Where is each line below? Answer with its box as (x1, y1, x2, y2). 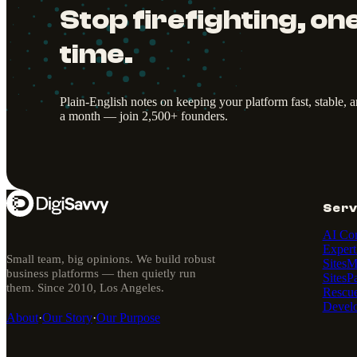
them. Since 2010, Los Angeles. (6, 280, 164, 295)
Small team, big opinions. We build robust (6, 252, 215, 266)
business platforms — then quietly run (6, 266, 196, 280)
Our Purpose (96, 311, 160, 325)
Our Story (42, 311, 92, 325)
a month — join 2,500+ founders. (59, 109, 228, 124)
